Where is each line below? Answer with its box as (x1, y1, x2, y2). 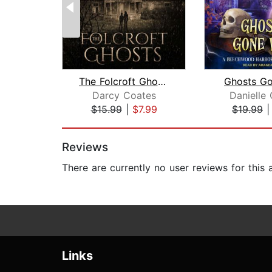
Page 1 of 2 (61, 116, 115, 129)
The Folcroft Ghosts (157, 75, 166, 88)
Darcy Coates (92, 89, 156, 102)
